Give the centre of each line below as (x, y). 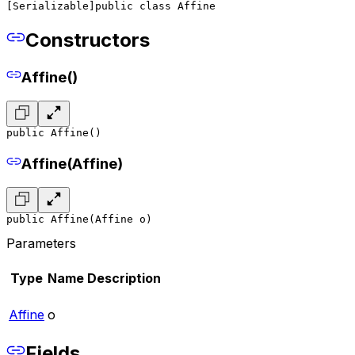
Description (124, 279)
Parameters (41, 244)
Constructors (88, 40)
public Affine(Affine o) (79, 219)
